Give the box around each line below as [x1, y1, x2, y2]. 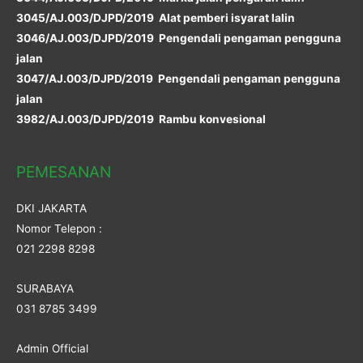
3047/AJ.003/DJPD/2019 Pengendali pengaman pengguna [16, 71, 340, 85]
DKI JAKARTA [16, 201, 87, 215]
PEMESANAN [16, 161, 111, 181]
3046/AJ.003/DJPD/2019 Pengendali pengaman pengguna [16, 31, 341, 45]
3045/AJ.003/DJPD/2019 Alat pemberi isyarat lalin [16, 11, 295, 24]
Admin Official [16, 341, 88, 355]
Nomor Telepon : [16, 221, 102, 235]
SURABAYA [16, 281, 74, 295]
